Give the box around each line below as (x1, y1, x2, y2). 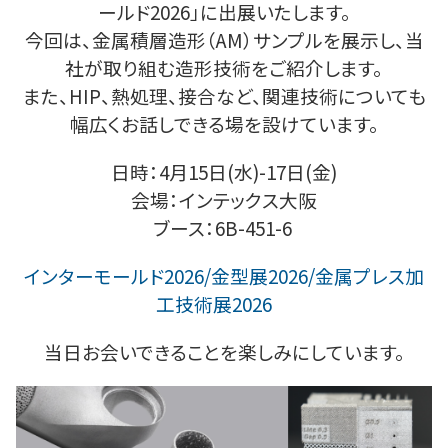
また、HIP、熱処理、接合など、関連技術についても (22, 82, 426, 109)
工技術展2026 (156, 290, 272, 317)
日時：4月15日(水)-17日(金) (111, 158, 337, 185)
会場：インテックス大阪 (131, 186, 317, 213)
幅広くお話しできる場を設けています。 (69, 110, 379, 137)
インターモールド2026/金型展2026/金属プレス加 (24, 262, 424, 289)
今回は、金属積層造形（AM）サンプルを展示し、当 (24, 26, 424, 53)
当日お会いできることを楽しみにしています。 (43, 338, 405, 365)
